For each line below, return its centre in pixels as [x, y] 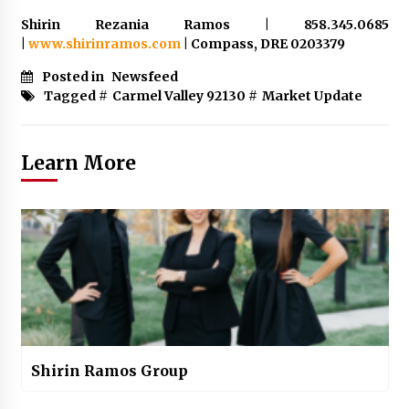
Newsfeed [144, 77]
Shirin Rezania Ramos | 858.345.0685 [204, 25]
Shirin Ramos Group [109, 371]
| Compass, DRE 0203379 [262, 44]
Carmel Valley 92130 [178, 96]
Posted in [74, 77]
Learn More [78, 163]
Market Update [312, 96]
